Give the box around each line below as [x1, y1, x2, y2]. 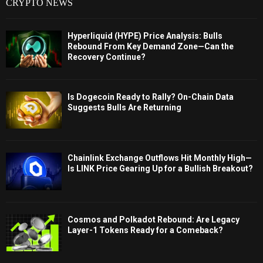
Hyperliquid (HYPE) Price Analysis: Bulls [68, 31, 222, 41]
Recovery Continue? [68, 52, 146, 62]
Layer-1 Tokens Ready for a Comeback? [68, 225, 223, 235]
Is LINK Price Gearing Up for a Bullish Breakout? [68, 164, 253, 174]
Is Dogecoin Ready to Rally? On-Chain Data [68, 92, 234, 102]
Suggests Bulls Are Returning [68, 102, 181, 112]
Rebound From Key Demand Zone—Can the [68, 41, 234, 51]
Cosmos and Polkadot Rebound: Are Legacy [68, 214, 240, 224]
